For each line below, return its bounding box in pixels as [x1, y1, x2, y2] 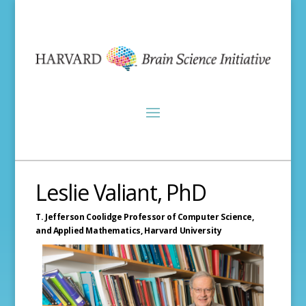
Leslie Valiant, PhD [36, 178, 207, 207]
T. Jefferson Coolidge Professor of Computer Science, [36, 211, 254, 223]
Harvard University [143, 225, 222, 236]
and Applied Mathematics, [36, 225, 144, 236]
